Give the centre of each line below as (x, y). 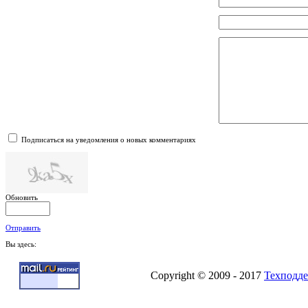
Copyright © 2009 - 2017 (207, 276)
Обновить (22, 198)
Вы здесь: (23, 244)
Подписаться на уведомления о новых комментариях (109, 140)
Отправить (23, 228)
